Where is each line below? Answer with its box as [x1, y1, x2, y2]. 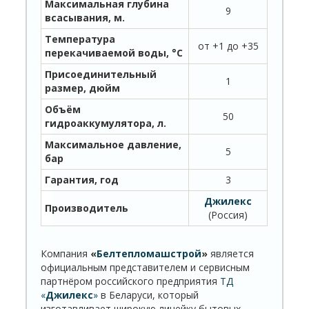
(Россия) [208, 208, 248, 221]
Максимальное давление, [45, 137, 182, 151]
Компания [41, 246, 91, 260]
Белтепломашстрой [97, 246, 202, 260]
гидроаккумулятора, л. [45, 116, 167, 130]
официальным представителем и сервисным [41, 260, 250, 274]
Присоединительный [45, 67, 157, 81]
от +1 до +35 [197, 39, 259, 52]
